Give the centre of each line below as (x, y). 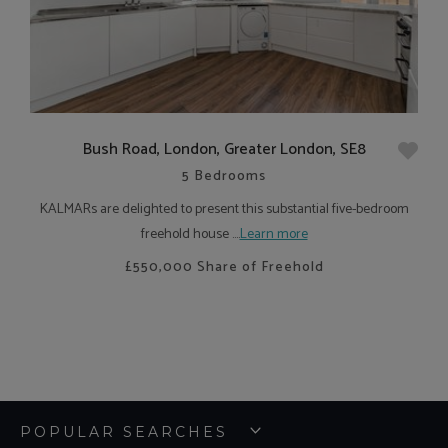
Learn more (273, 234)
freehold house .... (190, 234)
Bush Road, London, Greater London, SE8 (224, 149)
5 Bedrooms (224, 176)
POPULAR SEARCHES (124, 431)
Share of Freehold (258, 267)
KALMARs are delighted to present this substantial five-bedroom (224, 209)
